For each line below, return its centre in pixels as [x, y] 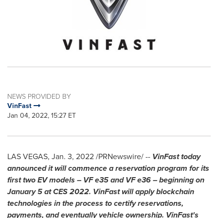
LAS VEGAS [27, 156]
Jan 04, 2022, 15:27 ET [42, 116]
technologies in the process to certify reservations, [95, 203]
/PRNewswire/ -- [123, 156]
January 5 [25, 191]
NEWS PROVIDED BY [39, 96]
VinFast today [176, 156]
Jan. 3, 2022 [73, 156]
